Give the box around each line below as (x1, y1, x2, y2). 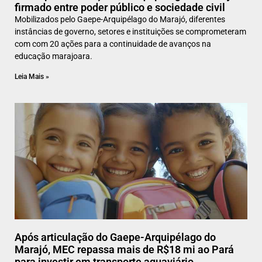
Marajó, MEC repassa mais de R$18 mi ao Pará (15, 243, 234, 256)
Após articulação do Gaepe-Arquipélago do (15, 231, 216, 244)
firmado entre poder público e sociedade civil (15, 1, 225, 14)
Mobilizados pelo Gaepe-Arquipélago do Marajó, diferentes (15, 15, 225, 25)
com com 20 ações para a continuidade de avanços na (15, 39, 211, 49)
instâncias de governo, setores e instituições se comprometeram (15, 27, 246, 37)
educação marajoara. (15, 51, 92, 61)
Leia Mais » (15, 73, 49, 81)
